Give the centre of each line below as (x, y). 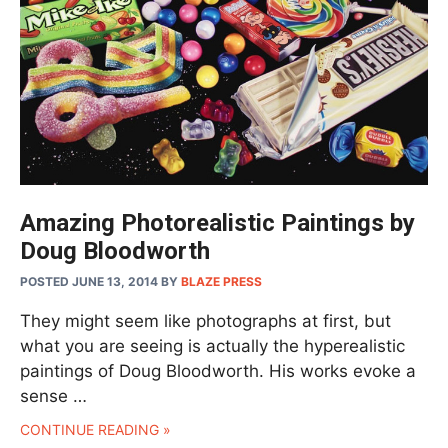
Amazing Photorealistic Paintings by (217, 223)
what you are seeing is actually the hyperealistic (212, 346)
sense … (53, 396)
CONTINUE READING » (95, 430)
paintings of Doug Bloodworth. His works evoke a (218, 371)
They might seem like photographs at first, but (205, 321)
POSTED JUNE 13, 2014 (89, 282)
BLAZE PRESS (221, 282)
